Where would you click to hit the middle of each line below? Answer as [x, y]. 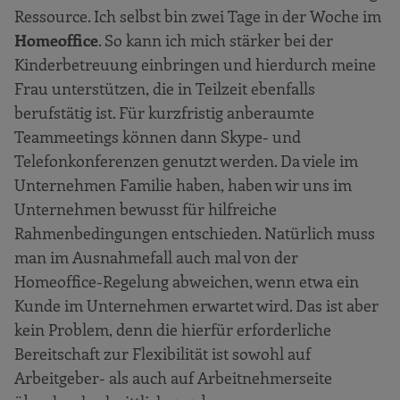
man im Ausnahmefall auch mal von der [156, 257]
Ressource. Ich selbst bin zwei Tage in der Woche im [198, 16]
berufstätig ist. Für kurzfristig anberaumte [164, 112]
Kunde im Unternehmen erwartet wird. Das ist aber [196, 305]
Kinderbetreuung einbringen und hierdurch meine [195, 64]
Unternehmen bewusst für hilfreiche [146, 208]
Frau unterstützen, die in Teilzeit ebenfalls [165, 88]
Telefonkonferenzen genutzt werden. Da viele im [186, 160]
